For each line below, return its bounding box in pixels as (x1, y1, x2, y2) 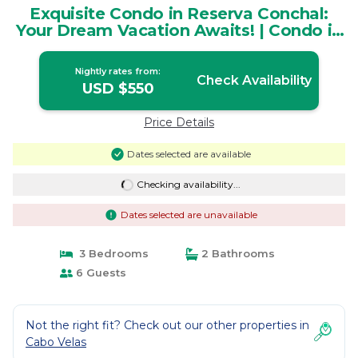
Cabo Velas (26, 335, 86, 349)
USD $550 (82, 80, 154, 97)
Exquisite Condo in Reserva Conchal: (30, 4, 328, 23)
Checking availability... (136, 178, 241, 190)
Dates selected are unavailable (120, 209, 257, 221)
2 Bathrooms (198, 247, 275, 260)
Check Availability (196, 73, 312, 88)
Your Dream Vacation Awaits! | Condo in (16, 21, 342, 40)
